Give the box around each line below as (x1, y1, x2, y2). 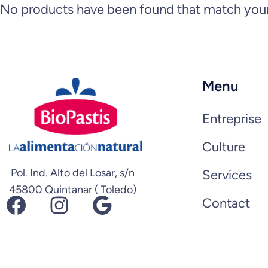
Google (90, 189, 102, 218)
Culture (202, 139, 245, 155)
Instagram (47, 189, 68, 218)
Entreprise (202, 111, 261, 127)
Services (202, 167, 252, 183)
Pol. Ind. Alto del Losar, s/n (11, 166, 135, 180)
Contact (202, 195, 250, 211)
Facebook (4, 189, 16, 218)
